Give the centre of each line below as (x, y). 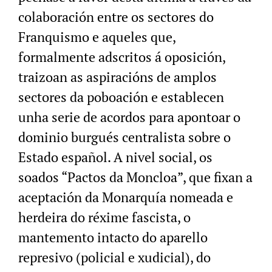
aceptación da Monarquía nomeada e (126, 197)
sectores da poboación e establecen (121, 97)
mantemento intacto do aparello (113, 237)
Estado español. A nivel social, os (115, 157)
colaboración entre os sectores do (116, 17)
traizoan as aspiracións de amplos (117, 77)
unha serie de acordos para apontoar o (129, 117)
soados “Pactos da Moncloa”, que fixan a (135, 177)
